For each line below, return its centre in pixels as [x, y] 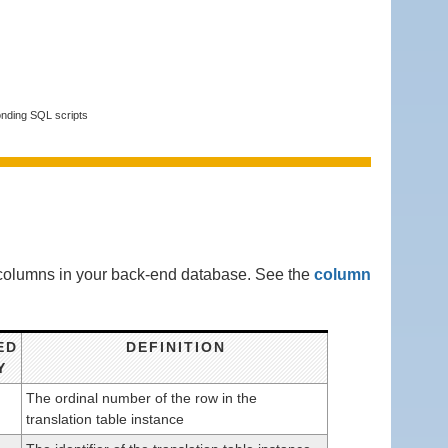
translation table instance [105, 418]
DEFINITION [175, 346]
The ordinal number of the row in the [141, 397]
